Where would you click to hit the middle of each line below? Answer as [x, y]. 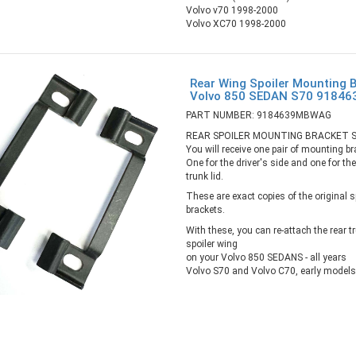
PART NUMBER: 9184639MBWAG [258, 116]
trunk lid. [204, 176]
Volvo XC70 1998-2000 [236, 23]
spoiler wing [211, 244]
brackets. [205, 210]
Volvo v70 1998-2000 [232, 10]
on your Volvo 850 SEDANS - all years [266, 257]
